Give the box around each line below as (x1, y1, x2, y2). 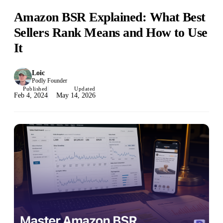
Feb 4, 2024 (14, 92, 48, 99)
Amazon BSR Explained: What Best (14, 10, 206, 24)
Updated (74, 86, 96, 92)
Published (23, 86, 48, 92)
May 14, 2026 (56, 92, 96, 99)
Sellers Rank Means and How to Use (14, 25, 208, 40)
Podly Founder (32, 77, 67, 84)
